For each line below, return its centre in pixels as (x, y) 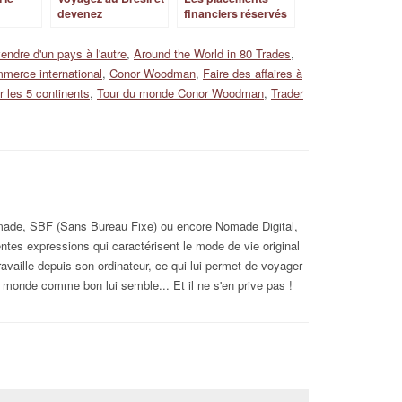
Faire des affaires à (253, 73)
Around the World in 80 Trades (212, 53)
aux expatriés (220, 29)
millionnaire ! (92, 29)
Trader (287, 93)
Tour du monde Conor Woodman (180, 93)
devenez (80, 13)
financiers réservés (236, 13)
